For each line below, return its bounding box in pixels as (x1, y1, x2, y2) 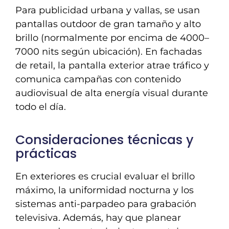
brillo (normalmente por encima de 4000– (15, 32, 209, 43)
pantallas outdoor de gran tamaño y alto (15, 18, 201, 30)
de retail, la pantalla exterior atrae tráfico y (15, 59, 209, 71)
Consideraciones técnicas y (15, 131, 194, 149)
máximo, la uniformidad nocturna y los (15, 184, 194, 196)
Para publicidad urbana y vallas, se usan (15, 4, 200, 16)
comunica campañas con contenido (15, 73, 181, 85)
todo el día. (15, 101, 66, 112)
